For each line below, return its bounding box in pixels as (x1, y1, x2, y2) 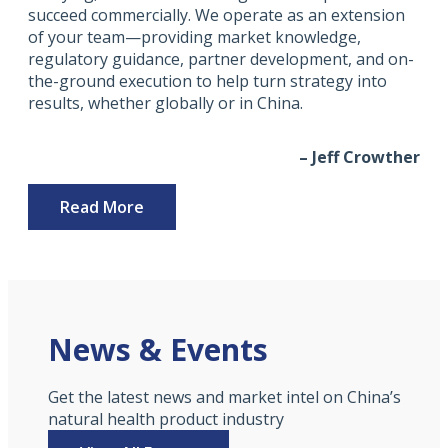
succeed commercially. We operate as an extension (28, 4, 405, 27)
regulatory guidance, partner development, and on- (28, 48, 414, 71)
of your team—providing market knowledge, (28, 26, 361, 49)
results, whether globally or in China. (28, 92, 303, 115)
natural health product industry (48, 408, 284, 431)
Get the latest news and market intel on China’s (48, 386, 401, 409)
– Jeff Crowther (299, 146, 420, 169)
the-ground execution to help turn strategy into (28, 70, 387, 93)
